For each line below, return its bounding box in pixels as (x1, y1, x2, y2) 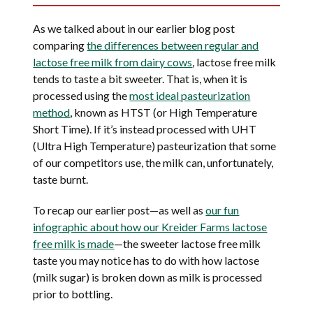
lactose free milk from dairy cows (33, 55, 193, 69)
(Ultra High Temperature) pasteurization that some (33, 139, 277, 153)
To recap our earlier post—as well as (33, 203, 206, 217)
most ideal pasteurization (129, 89, 251, 103)
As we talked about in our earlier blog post (33, 22, 235, 36)
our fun (205, 203, 240, 217)
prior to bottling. (33, 287, 113, 301)
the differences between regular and (87, 38, 259, 52)
